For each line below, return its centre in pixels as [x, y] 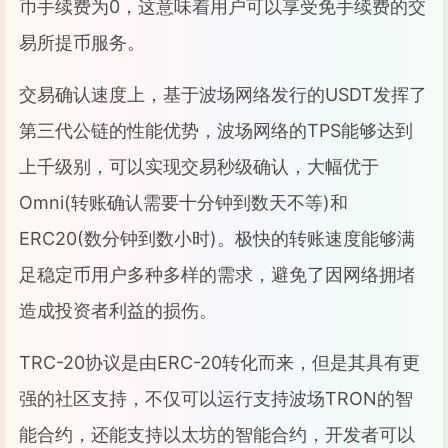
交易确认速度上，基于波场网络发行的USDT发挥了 [223, 94]
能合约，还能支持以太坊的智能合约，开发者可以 [217, 434]
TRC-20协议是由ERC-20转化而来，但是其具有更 [219, 362]
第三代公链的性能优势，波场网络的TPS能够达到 [216, 130]
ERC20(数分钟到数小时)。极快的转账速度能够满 [217, 238]
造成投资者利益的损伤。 [118, 310]
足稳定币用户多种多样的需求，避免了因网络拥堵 [217, 274]
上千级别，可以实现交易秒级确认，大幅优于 [199, 166]
